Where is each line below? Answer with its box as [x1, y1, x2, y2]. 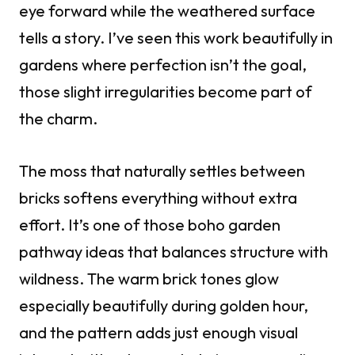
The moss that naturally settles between [19, 161, 305, 181]
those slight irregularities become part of [19, 82, 312, 102]
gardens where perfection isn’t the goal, [19, 55, 307, 75]
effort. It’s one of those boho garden [19, 215, 281, 235]
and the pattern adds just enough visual [19, 323, 298, 343]
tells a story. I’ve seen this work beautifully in [19, 28, 333, 48]
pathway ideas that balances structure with [19, 242, 328, 262]
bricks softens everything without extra [19, 188, 297, 208]
